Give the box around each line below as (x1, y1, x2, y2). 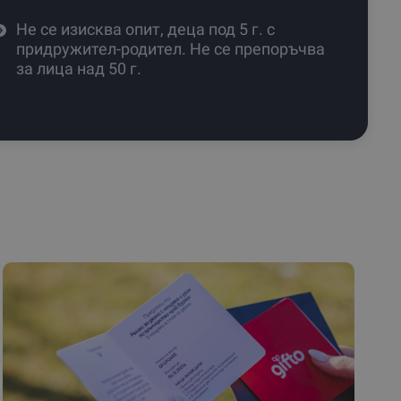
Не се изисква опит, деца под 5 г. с (15, 19, 275, 38)
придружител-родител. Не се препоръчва (15, 38, 325, 58)
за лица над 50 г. (15, 58, 141, 78)
